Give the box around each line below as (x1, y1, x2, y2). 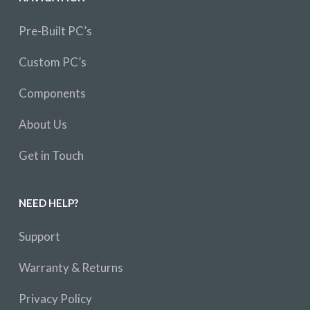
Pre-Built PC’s (18, 24, 92, 38)
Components (18, 86, 86, 100)
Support (18, 229, 60, 244)
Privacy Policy (18, 291, 92, 306)
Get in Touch (18, 148, 84, 163)
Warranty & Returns (18, 260, 123, 275)
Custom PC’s (18, 55, 86, 69)
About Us (18, 117, 67, 131)
